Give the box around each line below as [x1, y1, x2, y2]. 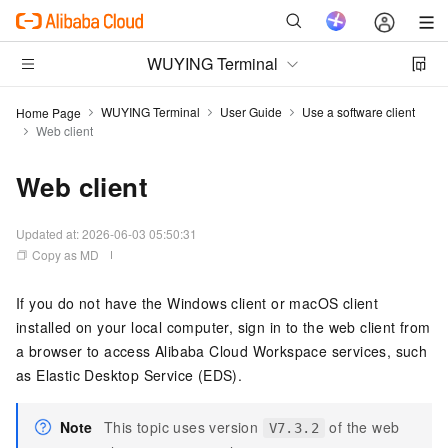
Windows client [167, 293, 267, 313]
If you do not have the [16, 293, 168, 313]
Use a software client [302, 103, 415, 120]
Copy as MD [32, 246, 99, 263]
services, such [327, 341, 428, 361]
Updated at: [16, 225, 82, 242]
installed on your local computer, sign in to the [16, 317, 329, 337]
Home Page [16, 103, 81, 121]
